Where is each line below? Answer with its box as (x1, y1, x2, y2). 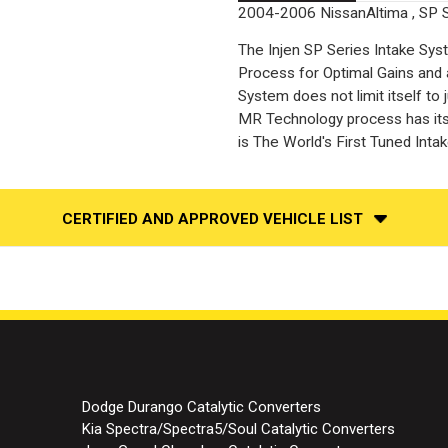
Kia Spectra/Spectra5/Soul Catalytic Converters (81, 419, 395, 438)
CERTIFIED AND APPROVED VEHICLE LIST (61, 209, 363, 228)
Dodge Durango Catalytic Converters (81, 397, 321, 416)
